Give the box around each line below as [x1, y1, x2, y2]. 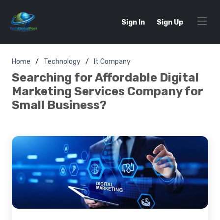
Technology [44, 57, 81, 66]
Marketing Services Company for [12, 84, 203, 98]
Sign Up [157, 18, 183, 27]
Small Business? [12, 98, 107, 112]
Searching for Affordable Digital [12, 71, 199, 84]
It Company [94, 57, 131, 66]
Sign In [121, 18, 145, 27]
